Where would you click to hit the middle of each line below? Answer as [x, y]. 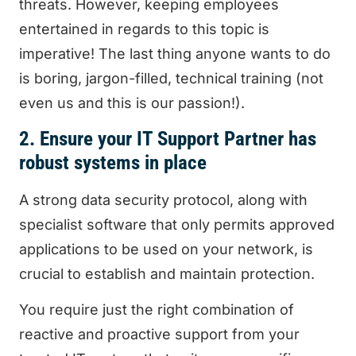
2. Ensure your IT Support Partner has [168, 138]
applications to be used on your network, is [166, 249]
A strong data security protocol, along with [163, 199]
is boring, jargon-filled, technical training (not [171, 79]
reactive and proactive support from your [159, 334]
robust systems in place [113, 162]
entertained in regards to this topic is [144, 29]
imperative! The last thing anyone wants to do [175, 54]
